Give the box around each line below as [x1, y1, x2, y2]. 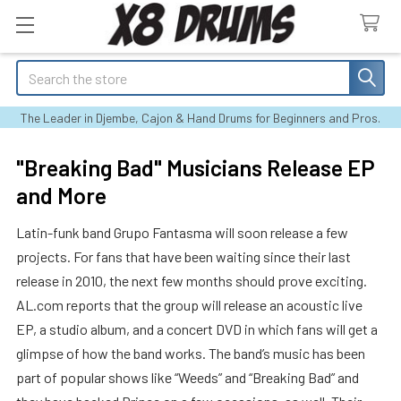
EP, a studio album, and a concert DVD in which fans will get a [16, 320, 378, 337]
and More [16, 182, 107, 209]
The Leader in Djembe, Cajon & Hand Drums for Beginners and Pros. [21, 110, 380, 125]
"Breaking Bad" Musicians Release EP [16, 154, 375, 181]
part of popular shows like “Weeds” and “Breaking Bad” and [16, 369, 359, 386]
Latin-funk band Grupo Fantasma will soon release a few [16, 224, 348, 241]
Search [16, 62, 57, 79]
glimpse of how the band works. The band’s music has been [16, 345, 365, 362]
